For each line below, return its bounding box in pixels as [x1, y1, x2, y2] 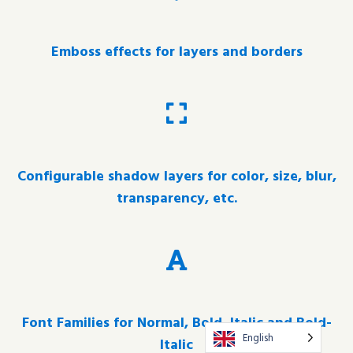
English [243, 329, 273, 345]
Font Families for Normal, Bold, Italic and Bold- [21, 311, 332, 333]
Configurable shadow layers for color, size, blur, [17, 165, 336, 187]
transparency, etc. [116, 187, 237, 209]
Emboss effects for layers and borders [50, 40, 303, 62]
